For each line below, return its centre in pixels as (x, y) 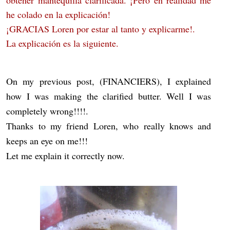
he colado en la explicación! (59, 15)
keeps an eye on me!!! (47, 141)
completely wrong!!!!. (47, 111)
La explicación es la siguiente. (64, 43)
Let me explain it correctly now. (66, 156)
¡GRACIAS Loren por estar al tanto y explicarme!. (101, 29)
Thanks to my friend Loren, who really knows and (109, 126)
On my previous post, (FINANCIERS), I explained (109, 81)
